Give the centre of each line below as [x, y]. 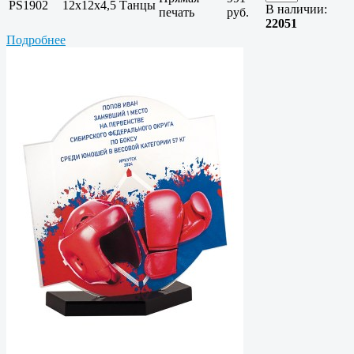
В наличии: [296, 9]
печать [177, 13]
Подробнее [36, 40]
